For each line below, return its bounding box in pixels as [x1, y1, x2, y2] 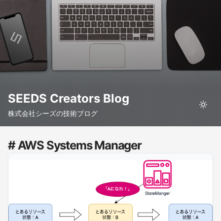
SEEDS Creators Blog [8, 91, 129, 106]
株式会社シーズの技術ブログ [8, 109, 98, 117]
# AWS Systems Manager [8, 138, 142, 152]
